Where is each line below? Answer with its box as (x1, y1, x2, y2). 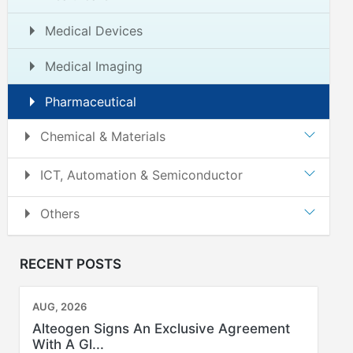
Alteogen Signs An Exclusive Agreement (32, 321, 290, 336)
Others (40, 206, 80, 221)
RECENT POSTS (20, 256, 121, 272)
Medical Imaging (45, 58, 143, 74)
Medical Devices (45, 23, 143, 39)
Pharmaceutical (45, 94, 136, 110)
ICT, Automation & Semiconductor (40, 167, 243, 183)
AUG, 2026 (32, 300, 87, 313)
